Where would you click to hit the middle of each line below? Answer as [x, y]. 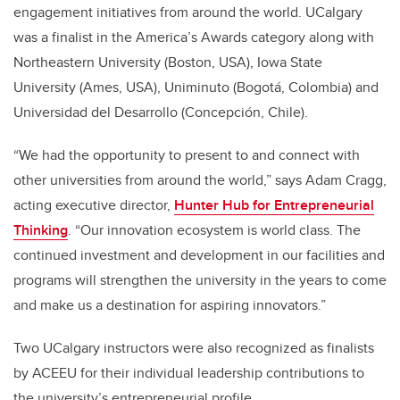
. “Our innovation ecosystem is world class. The [214, 230]
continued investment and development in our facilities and [199, 255]
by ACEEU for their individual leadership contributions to [189, 373]
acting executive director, [94, 205]
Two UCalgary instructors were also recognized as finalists [194, 348]
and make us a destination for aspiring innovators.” [170, 305]
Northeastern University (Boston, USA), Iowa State [168, 62]
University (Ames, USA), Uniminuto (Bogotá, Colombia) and [196, 87]
